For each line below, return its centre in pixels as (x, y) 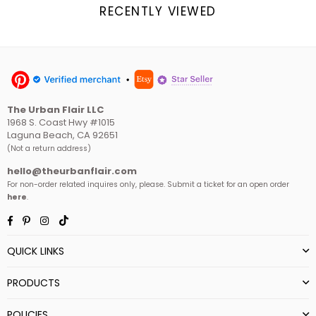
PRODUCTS (34, 283)
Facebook (35, 219)
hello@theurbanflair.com (72, 171)
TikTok (83, 219)
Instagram (72, 219)
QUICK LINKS (36, 251)
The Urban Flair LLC (55, 109)
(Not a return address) (49, 148)
